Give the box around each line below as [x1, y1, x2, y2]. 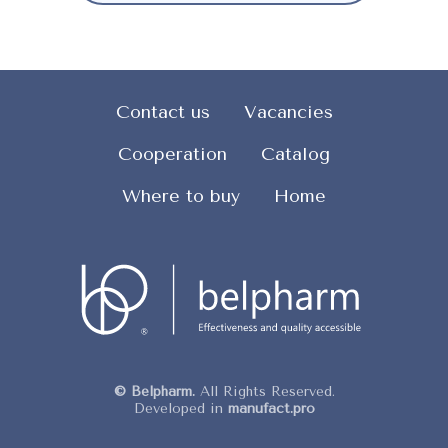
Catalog [261, 143, 330, 165]
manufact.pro [227, 399, 315, 417]
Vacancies [243, 101, 333, 123]
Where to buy [122, 185, 240, 207]
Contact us [115, 101, 210, 123]
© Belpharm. [113, 382, 195, 400]
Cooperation [118, 143, 227, 165]
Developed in [133, 399, 228, 417]
